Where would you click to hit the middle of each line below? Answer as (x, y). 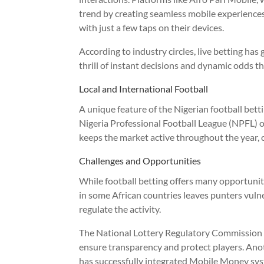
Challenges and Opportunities (140, 160)
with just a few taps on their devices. (152, 27)
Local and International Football (144, 88)
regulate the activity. (120, 209)
